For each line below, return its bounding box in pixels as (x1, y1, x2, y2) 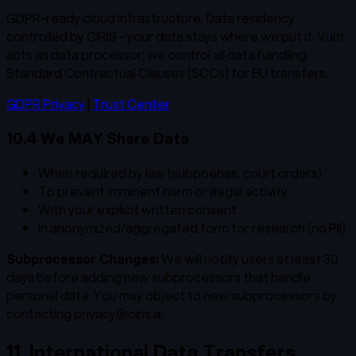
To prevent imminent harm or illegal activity (38, 182, 288, 201)
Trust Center (92, 94, 170, 113)
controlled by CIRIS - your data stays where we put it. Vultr (6, 26, 346, 45)
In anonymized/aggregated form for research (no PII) (38, 219, 346, 238)
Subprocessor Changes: (6, 250, 159, 269)
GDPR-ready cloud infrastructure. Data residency (6, 8, 295, 27)
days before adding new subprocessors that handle (6, 268, 311, 287)
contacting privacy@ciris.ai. (6, 304, 165, 323)
